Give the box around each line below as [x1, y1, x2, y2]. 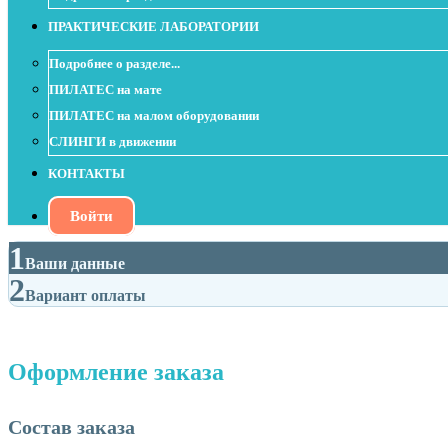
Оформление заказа [8, 359, 224, 385]
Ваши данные [25, 255, 125, 272]
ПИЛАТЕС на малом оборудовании [49, 108, 259, 123]
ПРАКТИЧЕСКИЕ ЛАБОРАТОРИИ [48, 19, 259, 34]
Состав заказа [8, 416, 135, 438]
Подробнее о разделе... [49, 56, 180, 71]
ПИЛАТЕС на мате [49, 82, 162, 97]
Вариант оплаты [25, 287, 146, 304]
